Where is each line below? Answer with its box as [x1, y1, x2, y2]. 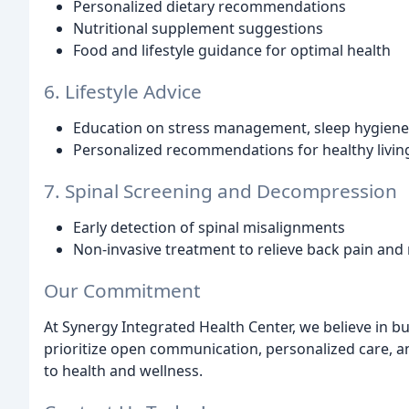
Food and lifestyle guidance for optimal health [73, 40, 391, 61]
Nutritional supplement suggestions [73, 18, 323, 39]
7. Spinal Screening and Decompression [44, 177, 397, 204]
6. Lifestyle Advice [44, 79, 202, 105]
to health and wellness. [44, 360, 203, 381]
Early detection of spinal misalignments [73, 216, 345, 237]
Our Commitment [44, 277, 201, 303]
